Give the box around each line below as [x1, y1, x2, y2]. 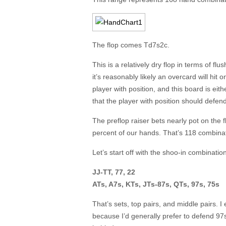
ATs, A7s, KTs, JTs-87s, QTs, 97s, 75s [92, 180, 219, 188]
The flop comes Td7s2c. [92, 41, 169, 49]
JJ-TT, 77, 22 [92, 168, 135, 176]
